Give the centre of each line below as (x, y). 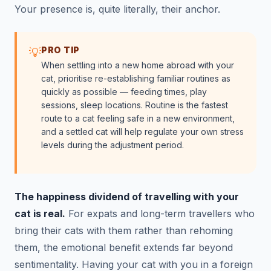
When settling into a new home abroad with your (138, 65)
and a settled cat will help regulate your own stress (142, 131)
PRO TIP (60, 50)
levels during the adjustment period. (113, 145)
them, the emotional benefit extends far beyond (124, 247)
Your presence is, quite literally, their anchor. (117, 9)
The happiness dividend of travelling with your (127, 196)
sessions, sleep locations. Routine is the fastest (135, 105)
